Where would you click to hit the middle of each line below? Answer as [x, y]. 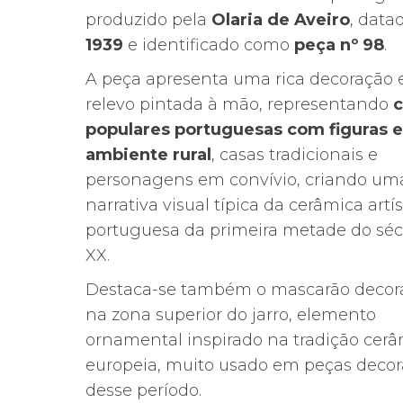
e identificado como [208, 45]
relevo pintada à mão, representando [239, 104]
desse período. [143, 390]
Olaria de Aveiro [280, 20]
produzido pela [148, 20]
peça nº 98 [339, 45]
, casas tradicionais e [294, 155]
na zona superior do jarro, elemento [230, 315]
